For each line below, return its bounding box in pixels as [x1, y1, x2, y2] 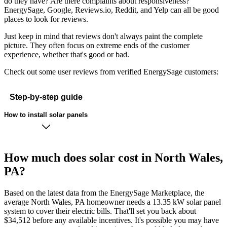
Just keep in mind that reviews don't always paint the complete [4, 32, 203, 41]
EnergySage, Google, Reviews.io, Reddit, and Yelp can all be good [4, 6, 219, 15]
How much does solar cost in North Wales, [4, 151, 223, 165]
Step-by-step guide [9, 92, 83, 101]
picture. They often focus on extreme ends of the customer [4, 41, 190, 50]
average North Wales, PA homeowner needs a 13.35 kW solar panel [4, 198, 221, 207]
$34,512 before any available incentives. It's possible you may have [4, 216, 219, 225]
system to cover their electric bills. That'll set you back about [4, 207, 196, 216]
